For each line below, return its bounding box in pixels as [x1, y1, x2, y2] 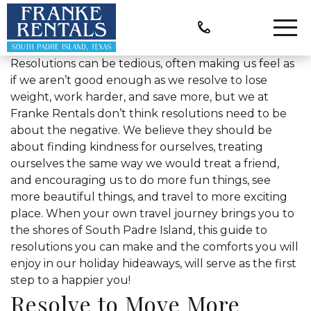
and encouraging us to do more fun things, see [10, 174, 271, 187]
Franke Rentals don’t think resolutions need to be [10, 107, 287, 120]
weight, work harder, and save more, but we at [10, 90, 269, 103]
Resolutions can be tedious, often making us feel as [10, 57, 294, 70]
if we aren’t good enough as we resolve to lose [10, 74, 267, 87]
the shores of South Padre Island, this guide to [10, 224, 267, 237]
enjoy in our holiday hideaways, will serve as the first [10, 257, 296, 270]
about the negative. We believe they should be [10, 124, 272, 137]
